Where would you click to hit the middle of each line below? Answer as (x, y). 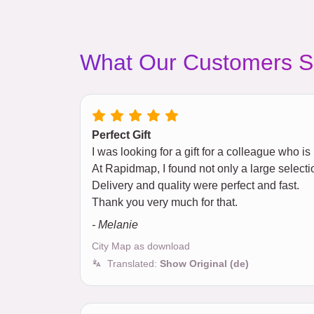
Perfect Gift (121, 135)
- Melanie (115, 225)
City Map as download (141, 246)
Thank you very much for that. (165, 203)
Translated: (134, 264)
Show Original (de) (204, 264)
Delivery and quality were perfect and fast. (196, 186)
